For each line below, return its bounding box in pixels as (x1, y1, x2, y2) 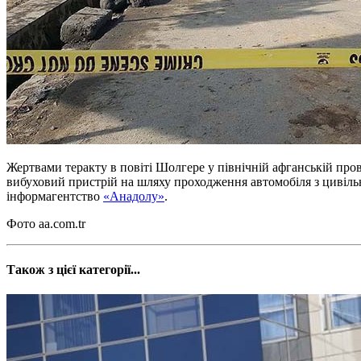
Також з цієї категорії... (6, 263, 140, 277)
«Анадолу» (103, 189, 164, 203)
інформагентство (6, 189, 103, 203)
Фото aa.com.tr (6, 216, 85, 230)
